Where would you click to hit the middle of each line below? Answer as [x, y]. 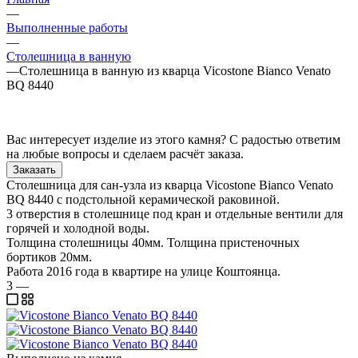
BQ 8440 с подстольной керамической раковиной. [145, 199]
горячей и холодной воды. [78, 228]
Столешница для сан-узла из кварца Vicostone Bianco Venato [170, 185]
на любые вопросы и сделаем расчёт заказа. [125, 153]
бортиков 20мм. [51, 257]
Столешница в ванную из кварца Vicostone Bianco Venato [175, 70]
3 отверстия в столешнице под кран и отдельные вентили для [175, 213]
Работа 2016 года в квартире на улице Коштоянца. [143, 271]
